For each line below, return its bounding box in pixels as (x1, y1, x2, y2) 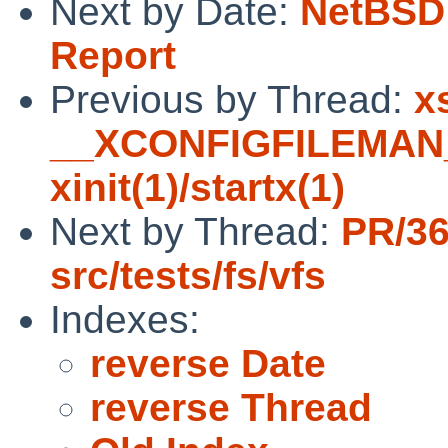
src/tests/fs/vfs (50, 253, 326, 297)
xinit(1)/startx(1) (50, 165, 345, 209)
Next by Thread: (50, 209, 341, 253)
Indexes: (50, 297, 200, 341)
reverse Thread (90, 385, 372, 429)
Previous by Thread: (50, 77, 414, 121)
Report (50, 33, 176, 77)
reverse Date (90, 341, 326, 385)
